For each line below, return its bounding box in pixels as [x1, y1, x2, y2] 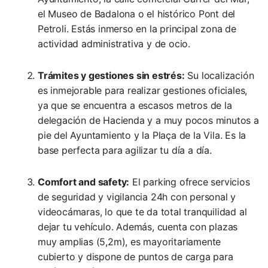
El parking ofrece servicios [129, 176, 250, 188]
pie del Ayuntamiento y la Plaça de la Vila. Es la [38, 129, 246, 142]
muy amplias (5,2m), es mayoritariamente [38, 236, 221, 248]
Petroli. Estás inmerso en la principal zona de [38, 23, 236, 35]
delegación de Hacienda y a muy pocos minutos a [38, 114, 259, 127]
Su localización [184, 69, 254, 82]
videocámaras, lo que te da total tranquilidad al [38, 206, 247, 218]
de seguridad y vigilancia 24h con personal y [38, 191, 236, 203]
